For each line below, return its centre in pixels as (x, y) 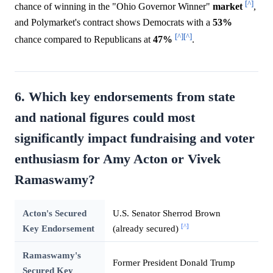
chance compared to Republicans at (84, 40)
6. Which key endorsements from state (125, 97)
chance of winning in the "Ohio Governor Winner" (114, 7)
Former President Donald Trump (174, 263)
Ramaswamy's (51, 255)
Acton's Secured (54, 213)
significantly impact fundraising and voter (135, 139)
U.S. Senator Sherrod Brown (166, 213)
